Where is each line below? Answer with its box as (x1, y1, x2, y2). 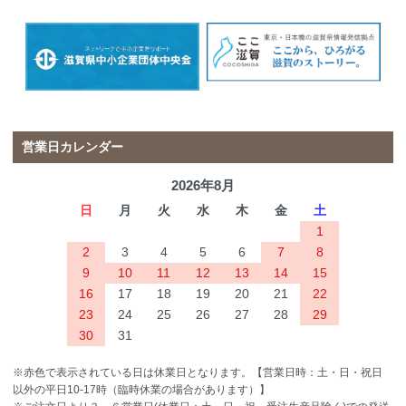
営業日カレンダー (22, 140, 124, 155)
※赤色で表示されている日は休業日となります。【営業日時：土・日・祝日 (13, 366, 383, 380)
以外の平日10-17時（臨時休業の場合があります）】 (13, 383, 271, 397)
